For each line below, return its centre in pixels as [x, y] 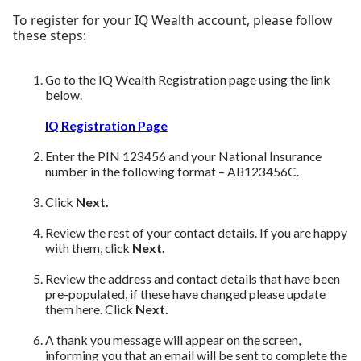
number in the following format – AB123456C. [172, 171]
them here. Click [90, 309]
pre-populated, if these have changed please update [185, 293]
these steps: [49, 36]
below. [63, 94]
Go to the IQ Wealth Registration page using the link [187, 79]
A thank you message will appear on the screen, [172, 339]
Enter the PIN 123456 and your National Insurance [183, 156]
